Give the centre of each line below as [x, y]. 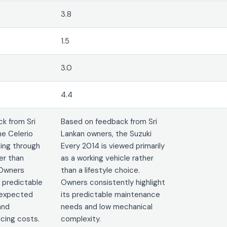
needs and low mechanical [107, 206]
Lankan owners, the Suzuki [106, 134]
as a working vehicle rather [107, 158]
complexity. [81, 219]
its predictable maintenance [111, 194]
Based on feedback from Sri [109, 121]
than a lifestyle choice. [101, 170]
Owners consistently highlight [113, 182]
